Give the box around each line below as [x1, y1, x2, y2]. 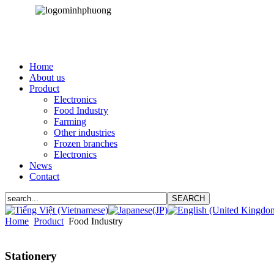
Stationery [5, 249, 57, 262]
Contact [29, 171, 59, 182]
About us [29, 72, 65, 83]
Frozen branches [54, 138, 117, 149]
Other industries [54, 127, 115, 138]
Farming [54, 116, 86, 127]
